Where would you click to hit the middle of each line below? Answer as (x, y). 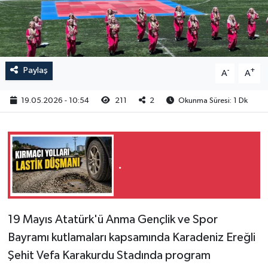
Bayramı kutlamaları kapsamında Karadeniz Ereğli (131, 238)
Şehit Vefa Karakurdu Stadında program (109, 256)
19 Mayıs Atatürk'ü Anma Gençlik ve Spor (112, 220)
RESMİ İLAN (60, 21)
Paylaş (35, 71)
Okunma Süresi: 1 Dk (212, 101)
